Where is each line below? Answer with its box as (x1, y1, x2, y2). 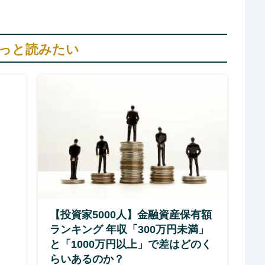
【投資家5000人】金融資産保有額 (50, 209, 212, 221)
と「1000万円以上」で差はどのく (50, 238, 212, 250)
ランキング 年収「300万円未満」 (50, 224, 209, 235)
